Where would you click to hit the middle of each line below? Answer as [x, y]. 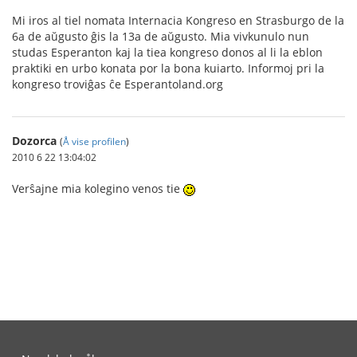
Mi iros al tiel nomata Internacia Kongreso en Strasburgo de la [178, 20]
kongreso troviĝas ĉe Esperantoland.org [118, 84]
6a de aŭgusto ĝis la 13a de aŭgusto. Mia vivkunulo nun [161, 36]
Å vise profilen [94, 141]
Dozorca [34, 141]
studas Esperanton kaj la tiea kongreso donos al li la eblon [167, 52]
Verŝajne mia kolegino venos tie [98, 188]
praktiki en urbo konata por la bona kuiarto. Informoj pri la [168, 68]
